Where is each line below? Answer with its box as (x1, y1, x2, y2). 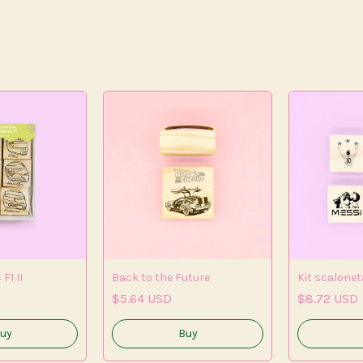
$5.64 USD (112, 291, 172, 307)
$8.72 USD (297, 291, 358, 307)
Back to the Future (112, 271, 210, 285)
